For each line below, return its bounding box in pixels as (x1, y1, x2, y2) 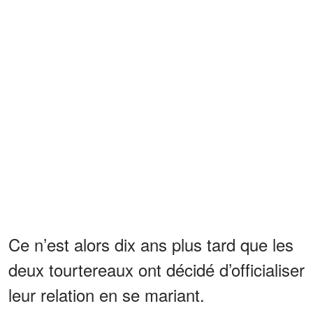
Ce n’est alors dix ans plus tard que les (8, 232, 293, 257)
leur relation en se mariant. (8, 282, 205, 307)
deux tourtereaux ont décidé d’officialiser (8, 257, 305, 282)
